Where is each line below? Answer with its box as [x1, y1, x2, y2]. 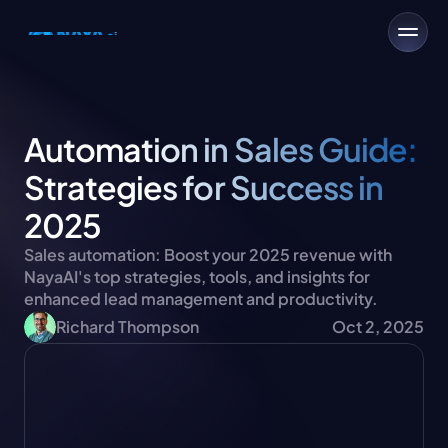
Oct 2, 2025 [332, 316, 424, 337]
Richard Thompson [56, 316, 199, 337]
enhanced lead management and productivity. [24, 288, 378, 309]
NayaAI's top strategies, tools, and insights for [24, 266, 370, 287]
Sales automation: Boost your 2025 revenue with [24, 244, 392, 265]
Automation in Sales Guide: [24, 129, 418, 169]
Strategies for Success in [24, 167, 384, 207]
